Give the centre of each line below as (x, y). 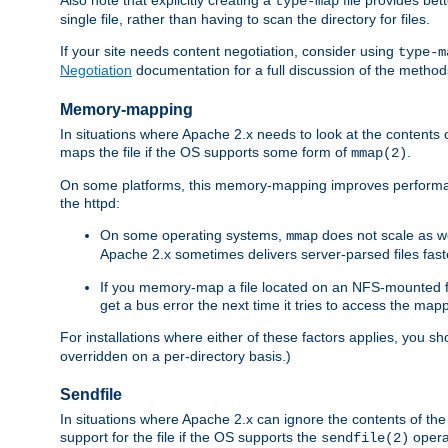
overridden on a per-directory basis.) (175, 355)
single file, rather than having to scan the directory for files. (245, 18)
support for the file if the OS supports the (190, 437)
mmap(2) (379, 152)
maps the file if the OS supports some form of (205, 151)
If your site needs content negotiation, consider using (229, 50)
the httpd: (90, 202)
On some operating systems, (193, 234)
